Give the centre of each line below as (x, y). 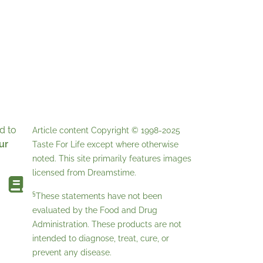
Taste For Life (58, 145)
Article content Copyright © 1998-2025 (106, 131)
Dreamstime (111, 173)
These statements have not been (99, 196)
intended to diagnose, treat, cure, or (101, 239)
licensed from (60, 173)
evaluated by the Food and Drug (95, 210)
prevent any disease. (72, 253)
